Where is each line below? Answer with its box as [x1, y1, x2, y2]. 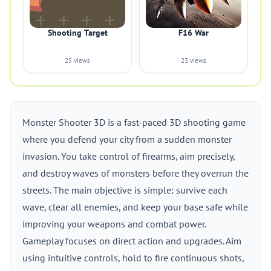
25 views [65, 56, 90, 65]
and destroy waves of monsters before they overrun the [22, 167, 249, 179]
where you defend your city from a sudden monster [22, 133, 232, 145]
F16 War [178, 27, 209, 38]
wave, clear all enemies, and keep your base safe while [22, 201, 248, 213]
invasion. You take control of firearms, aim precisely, [22, 150, 235, 162]
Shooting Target [47, 27, 108, 38]
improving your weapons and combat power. [22, 218, 206, 230]
